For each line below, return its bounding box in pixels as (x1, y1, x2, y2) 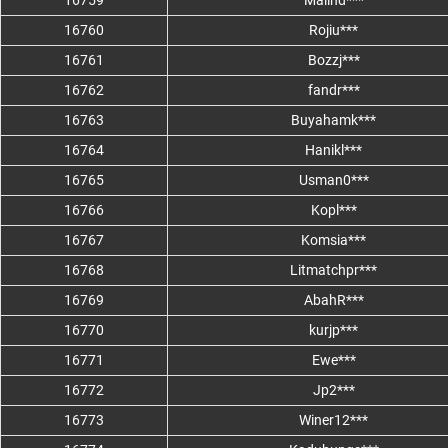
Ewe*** (311, 352, 356, 369)
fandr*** (307, 82, 360, 99)
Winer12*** (299, 412, 368, 429)
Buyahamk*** (291, 112, 376, 129)
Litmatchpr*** (290, 262, 377, 279)
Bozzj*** (307, 52, 360, 69)
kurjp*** (309, 322, 358, 339)
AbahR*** (303, 292, 364, 309)
